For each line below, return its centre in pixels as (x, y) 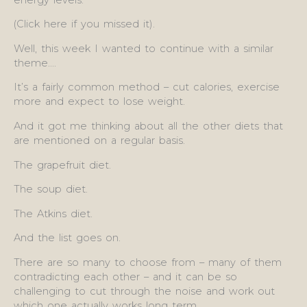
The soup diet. (51, 189)
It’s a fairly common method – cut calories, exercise (147, 87)
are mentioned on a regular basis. (99, 140)
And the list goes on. (67, 238)
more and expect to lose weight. (99, 102)
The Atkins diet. (53, 213)
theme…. (35, 63)
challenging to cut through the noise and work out (144, 291)
